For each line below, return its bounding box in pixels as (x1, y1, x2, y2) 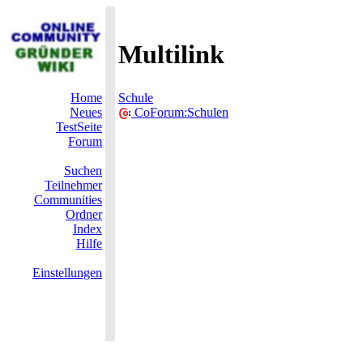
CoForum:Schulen (131, 105, 228, 119)
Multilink (118, 40, 224, 69)
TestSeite (56, 120, 102, 134)
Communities (34, 193, 102, 207)
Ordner (66, 207, 102, 221)
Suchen (64, 164, 102, 177)
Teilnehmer (45, 178, 102, 192)
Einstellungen (32, 266, 102, 280)
